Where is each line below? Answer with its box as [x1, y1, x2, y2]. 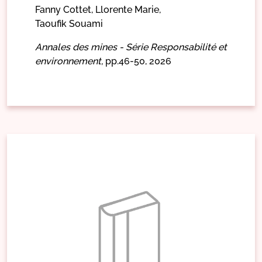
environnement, [35, 55, 103, 67]
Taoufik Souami [35, 18, 103, 29]
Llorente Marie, [95, 4, 161, 15]
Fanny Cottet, [35, 4, 93, 15]
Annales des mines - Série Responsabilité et [35, 41, 227, 53]
